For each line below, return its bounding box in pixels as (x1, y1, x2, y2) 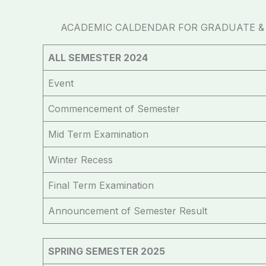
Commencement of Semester (48, 102, 180, 115)
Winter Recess (48, 153, 113, 166)
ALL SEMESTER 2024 (48, 51, 148, 64)
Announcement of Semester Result (48, 204, 207, 217)
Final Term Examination (48, 179, 154, 191)
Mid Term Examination (48, 128, 148, 140)
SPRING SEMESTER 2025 (48, 245, 165, 257)
